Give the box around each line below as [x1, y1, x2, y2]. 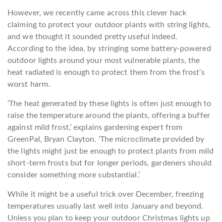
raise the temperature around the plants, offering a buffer [7, 111, 210, 119]
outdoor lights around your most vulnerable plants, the [7, 56, 200, 64]
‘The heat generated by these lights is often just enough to [7, 100, 211, 108]
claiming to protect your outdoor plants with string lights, [7, 21, 210, 29]
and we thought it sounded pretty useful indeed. [7, 33, 177, 41]
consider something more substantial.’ [7, 171, 140, 179]
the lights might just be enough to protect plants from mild [7, 147, 214, 155]
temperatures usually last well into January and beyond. [7, 202, 204, 210]
